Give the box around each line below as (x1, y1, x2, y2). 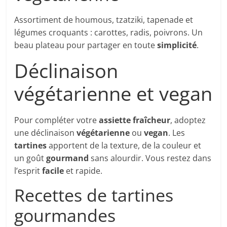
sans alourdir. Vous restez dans (89, 153, 212, 164)
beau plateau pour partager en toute (14, 40, 158, 51)
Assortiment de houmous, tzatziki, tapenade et (14, 14, 194, 26)
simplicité (157, 40, 197, 51)
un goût (14, 153, 47, 164)
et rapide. (64, 165, 103, 177)
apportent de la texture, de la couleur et (47, 140, 202, 152)
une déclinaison (14, 127, 77, 139)
